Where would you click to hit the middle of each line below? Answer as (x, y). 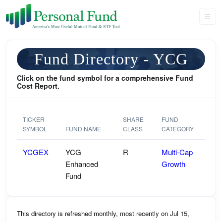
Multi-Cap (177, 152)
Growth (173, 164)
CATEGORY (178, 129)
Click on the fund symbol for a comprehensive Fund (105, 78)
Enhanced (82, 164)
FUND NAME (83, 129)
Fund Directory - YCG (111, 59)
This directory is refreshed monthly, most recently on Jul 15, (103, 213)
